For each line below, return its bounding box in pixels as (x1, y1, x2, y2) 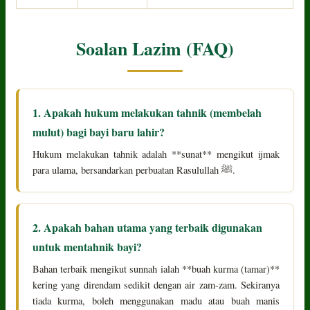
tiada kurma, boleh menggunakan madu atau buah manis (33, 293, 280, 307)
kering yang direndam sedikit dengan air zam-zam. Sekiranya (33, 277, 280, 291)
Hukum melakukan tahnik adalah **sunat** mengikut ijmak (33, 147, 280, 161)
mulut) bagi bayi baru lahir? (33, 123, 165, 140)
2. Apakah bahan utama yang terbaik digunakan (33, 219, 263, 235)
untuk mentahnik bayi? (33, 238, 143, 255)
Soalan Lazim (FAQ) (76, 35, 234, 62)
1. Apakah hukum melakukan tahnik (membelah (33, 104, 262, 120)
